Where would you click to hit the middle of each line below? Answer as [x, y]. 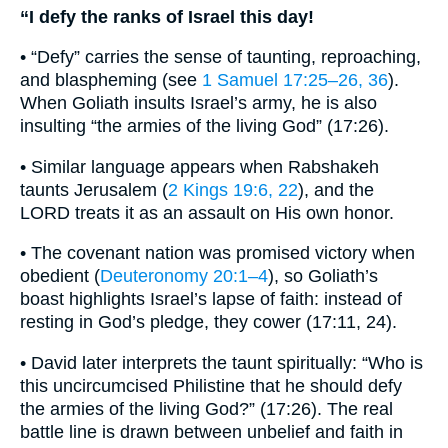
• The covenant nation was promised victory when [217, 253]
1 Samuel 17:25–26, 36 [295, 80]
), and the [336, 189]
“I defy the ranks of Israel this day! [167, 16]
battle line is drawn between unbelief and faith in [211, 432]
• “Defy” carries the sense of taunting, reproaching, [220, 57]
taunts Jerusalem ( [94, 189]
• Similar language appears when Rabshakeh [199, 166]
